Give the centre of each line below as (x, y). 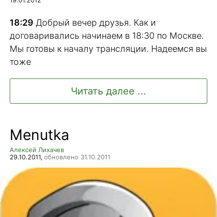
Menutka (39, 135)
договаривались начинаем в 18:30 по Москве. (107, 35)
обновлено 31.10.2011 (77, 157)
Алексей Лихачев (37, 150)
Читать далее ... (108, 91)
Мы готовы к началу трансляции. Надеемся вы (108, 48)
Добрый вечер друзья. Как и (95, 22)
